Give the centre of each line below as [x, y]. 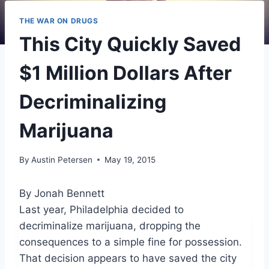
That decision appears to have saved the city [128, 258]
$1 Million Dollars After [125, 73]
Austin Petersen [62, 159]
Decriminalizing [93, 102]
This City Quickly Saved [130, 44]
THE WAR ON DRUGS [59, 21]
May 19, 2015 [130, 159]
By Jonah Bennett [62, 193]
